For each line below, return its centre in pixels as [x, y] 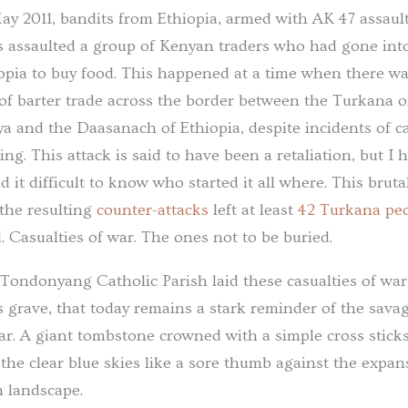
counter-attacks [153, 210]
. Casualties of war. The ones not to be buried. [168, 238]
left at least [254, 210]
